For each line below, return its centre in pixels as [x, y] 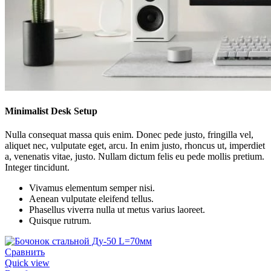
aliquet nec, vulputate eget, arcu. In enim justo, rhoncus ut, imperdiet [135, 146]
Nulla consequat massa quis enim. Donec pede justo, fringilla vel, [129, 135]
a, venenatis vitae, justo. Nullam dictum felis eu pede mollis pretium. [135, 157]
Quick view [27, 263]
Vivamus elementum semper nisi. [92, 188]
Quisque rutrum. [60, 221]
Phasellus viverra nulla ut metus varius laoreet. [117, 210]
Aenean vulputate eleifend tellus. [91, 199]
